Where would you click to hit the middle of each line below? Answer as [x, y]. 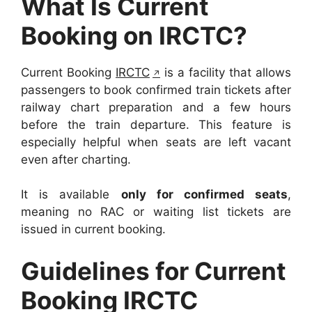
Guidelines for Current [154, 271]
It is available [71, 195]
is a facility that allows [226, 72]
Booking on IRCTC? [134, 35]
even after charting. [76, 159]
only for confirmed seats [204, 195]
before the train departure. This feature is [156, 124]
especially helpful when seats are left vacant [156, 142]
